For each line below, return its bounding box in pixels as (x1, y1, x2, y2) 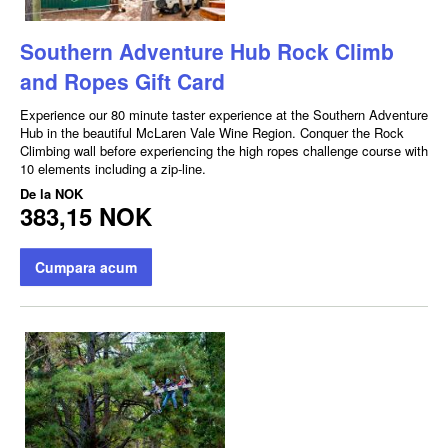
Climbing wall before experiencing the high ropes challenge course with (20, 140, 428, 160)
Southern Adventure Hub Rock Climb (20, 35, 394, 66)
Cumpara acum (35, 256, 137, 277)
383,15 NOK (20, 198, 152, 233)
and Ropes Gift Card (20, 65, 225, 96)
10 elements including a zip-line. (20, 158, 206, 178)
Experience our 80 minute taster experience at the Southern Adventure (20, 104, 428, 124)
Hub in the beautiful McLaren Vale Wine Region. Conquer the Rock (20, 122, 404, 142)
